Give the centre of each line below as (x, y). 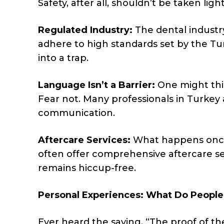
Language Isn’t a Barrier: (96, 85)
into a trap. (63, 58)
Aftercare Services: (85, 140)
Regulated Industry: (86, 30)
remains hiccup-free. (87, 168)
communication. (76, 113)
